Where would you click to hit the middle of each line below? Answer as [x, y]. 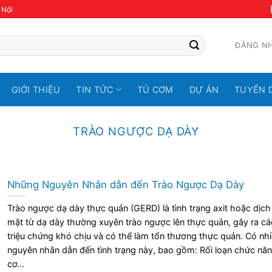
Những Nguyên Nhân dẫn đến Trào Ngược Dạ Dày [125, 184]
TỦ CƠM [155, 89]
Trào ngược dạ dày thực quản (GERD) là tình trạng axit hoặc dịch [139, 208]
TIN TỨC [95, 89]
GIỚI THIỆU [36, 89]
